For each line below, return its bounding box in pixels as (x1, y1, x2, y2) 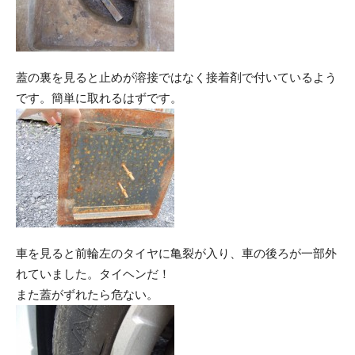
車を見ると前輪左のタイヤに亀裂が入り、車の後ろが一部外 (16, 246, 337, 260)
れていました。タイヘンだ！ (16, 267, 170, 281)
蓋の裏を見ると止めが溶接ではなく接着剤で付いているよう (16, 71, 337, 84)
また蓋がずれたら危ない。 (16, 288, 158, 301)
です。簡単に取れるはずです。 (16, 91, 182, 105)
